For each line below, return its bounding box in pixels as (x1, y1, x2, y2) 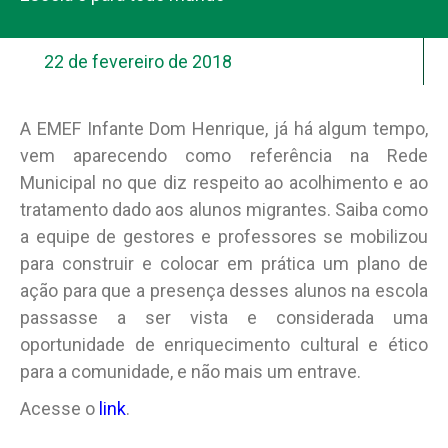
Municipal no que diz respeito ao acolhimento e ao (20, 172, 428, 193)
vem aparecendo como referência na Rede (20, 145, 428, 166)
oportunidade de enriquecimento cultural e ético (20, 334, 428, 355)
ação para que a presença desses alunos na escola (20, 280, 428, 301)
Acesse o (20, 398, 99, 419)
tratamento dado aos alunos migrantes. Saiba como (20, 199, 428, 220)
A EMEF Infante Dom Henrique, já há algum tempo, (20, 118, 428, 139)
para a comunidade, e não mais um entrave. (20, 361, 361, 382)
